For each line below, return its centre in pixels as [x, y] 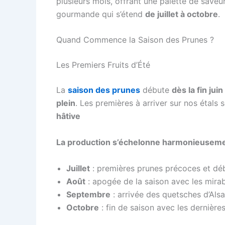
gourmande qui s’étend [101, 14]
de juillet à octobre [182, 14]
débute [156, 90]
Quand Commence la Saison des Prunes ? [135, 40]
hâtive [68, 116]
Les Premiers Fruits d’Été [103, 65]
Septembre [88, 194]
